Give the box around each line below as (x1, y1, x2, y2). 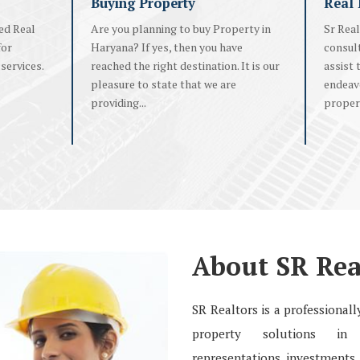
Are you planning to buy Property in (90, 21, 271, 37)
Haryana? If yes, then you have (90, 39, 243, 55)
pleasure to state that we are (90, 76, 236, 92)
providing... (90, 95, 146, 111)
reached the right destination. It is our (90, 58, 280, 74)
